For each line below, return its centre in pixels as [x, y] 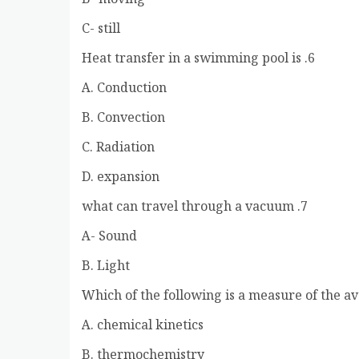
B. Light [106, 267]
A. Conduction [124, 89]
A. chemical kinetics [143, 326]
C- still [101, 30]
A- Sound [109, 237]
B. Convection [123, 119]
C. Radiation [118, 148]
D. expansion [121, 178]
